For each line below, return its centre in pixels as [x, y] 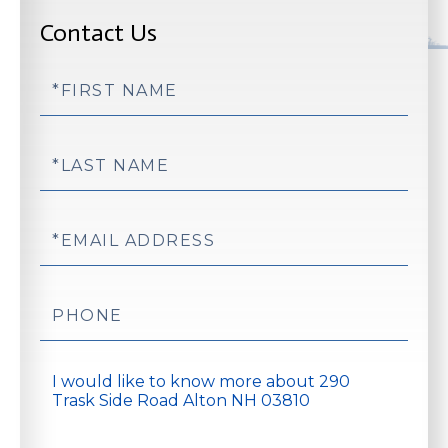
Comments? [85, 436]
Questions [79, 378]
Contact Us [98, 32]
